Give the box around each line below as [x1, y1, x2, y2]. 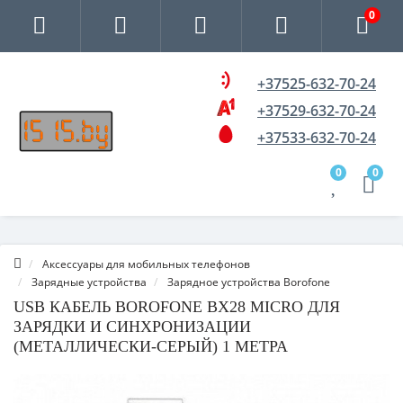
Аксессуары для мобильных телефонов [42, 256, 250, 272]
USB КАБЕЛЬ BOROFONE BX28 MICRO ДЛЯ [13, 298, 340, 316]
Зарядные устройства [31, 274, 147, 290]
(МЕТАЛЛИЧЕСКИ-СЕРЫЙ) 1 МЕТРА [13, 337, 288, 355]
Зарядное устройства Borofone [167, 274, 330, 290]
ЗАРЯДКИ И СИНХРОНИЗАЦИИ [13, 318, 251, 336]
